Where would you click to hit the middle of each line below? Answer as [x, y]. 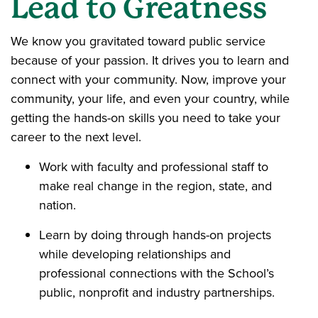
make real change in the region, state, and [155, 186]
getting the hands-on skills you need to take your [146, 117]
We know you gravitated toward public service [138, 41]
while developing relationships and [135, 254]
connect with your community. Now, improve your [148, 79]
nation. [57, 205]
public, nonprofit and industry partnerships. [157, 292]
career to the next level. [76, 137]
